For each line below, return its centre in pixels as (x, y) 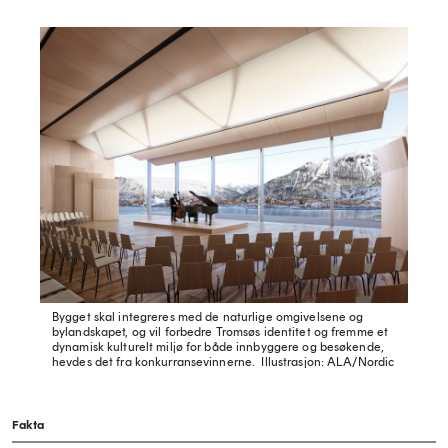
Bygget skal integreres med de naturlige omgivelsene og (208, 316)
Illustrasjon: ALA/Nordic (326, 361)
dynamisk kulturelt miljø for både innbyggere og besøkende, (218, 346)
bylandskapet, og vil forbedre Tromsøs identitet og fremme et (220, 331)
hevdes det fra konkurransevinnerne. (155, 361)
